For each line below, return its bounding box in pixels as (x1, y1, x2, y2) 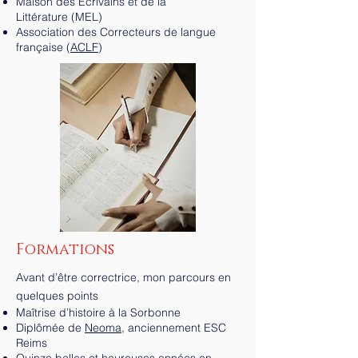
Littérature (16, 10, 68, 24)
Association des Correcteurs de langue (16, 25, 216, 39)
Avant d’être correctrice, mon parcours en (16, 270, 231, 284)
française (16, 40, 63, 54)
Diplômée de (16, 320, 85, 335)
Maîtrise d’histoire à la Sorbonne (16, 305, 181, 320)
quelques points (16, 288, 98, 303)
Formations (16, 240, 114, 260)
